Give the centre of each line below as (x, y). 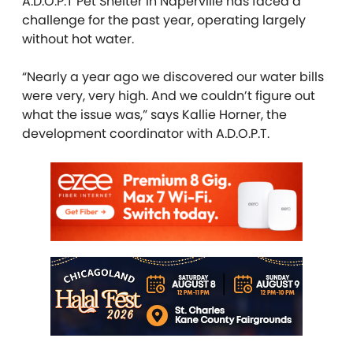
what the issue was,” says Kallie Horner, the (154, 114)
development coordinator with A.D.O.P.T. (147, 133)
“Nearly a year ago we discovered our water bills (173, 76)
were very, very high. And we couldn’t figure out (169, 95)
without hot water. (78, 39)
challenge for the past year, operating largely (164, 20)
